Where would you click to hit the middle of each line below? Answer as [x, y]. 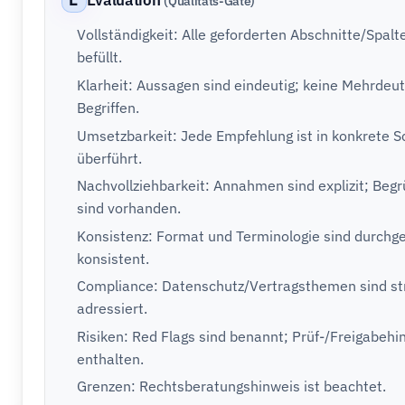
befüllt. [100, 57]
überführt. [110, 158]
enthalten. [111, 358]
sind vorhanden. [129, 208]
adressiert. [113, 309]
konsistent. [113, 258]
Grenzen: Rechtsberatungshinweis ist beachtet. [232, 386]
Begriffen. [108, 107]
